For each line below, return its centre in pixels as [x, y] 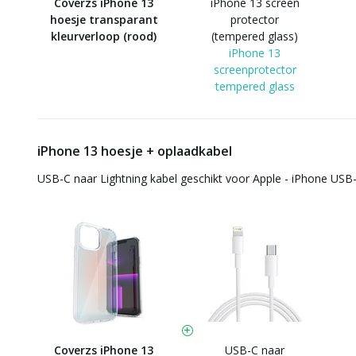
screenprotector [255, 70]
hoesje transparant [104, 19]
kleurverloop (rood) [104, 36]
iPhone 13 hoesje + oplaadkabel [135, 151]
